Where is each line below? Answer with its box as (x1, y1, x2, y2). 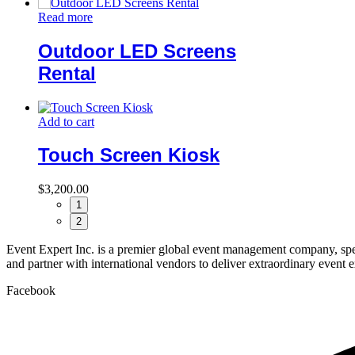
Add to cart (38, 114, 94, 128)
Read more (38, 10, 93, 24)
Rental (38, 62, 96, 84)
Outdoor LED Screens (38, 40, 236, 62)
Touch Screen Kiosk (38, 144, 219, 166)
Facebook (6, 284, 55, 298)
